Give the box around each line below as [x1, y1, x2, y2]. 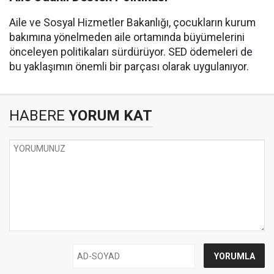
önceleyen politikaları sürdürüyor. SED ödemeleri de [9, 46, 253, 58]
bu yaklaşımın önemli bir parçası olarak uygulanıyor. [9, 61, 249, 73]
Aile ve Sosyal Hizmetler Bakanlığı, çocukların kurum [9, 17, 256, 29]
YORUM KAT [65, 107, 152, 124]
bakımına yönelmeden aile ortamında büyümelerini [9, 31, 245, 43]
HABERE [9, 107, 65, 124]
